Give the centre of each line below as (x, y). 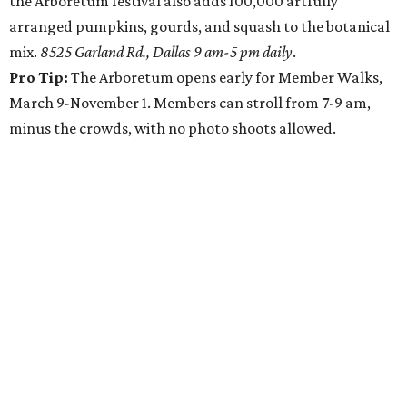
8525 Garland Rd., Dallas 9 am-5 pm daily (166, 52)
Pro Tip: (40, 77)
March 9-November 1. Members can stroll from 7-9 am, (190, 103)
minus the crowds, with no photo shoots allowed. (173, 128)
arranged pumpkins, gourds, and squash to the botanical (199, 26)
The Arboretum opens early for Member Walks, (227, 77)
